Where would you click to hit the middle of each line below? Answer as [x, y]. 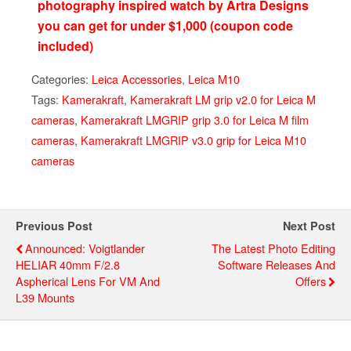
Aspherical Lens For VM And [88, 281]
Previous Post [54, 226]
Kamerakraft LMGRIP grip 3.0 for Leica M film [195, 120]
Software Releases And [277, 265]
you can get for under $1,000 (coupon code [166, 26]
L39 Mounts [45, 298]
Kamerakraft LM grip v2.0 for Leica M [223, 100]
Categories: [62, 79]
